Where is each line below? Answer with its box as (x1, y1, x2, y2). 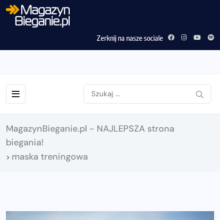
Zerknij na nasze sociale (97, 33, 163, 42)
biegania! (6, 136, 44, 148)
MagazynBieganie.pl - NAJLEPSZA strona (6, 122, 174, 135)
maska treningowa (12, 150, 88, 163)
